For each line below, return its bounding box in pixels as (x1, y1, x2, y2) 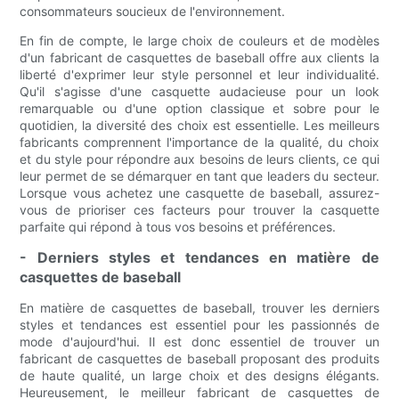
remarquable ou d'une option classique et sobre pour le (20, 100, 379, 116)
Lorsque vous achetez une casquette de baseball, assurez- (20, 184, 379, 200)
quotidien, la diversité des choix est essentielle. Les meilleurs (20, 117, 379, 133)
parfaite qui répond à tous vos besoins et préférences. (20, 218, 337, 234)
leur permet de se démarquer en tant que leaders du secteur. (20, 167, 379, 183)
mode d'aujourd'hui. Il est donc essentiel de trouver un (20, 333, 379, 349)
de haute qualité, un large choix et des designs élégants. (20, 367, 379, 383)
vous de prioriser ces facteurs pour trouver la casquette (20, 201, 379, 217)
